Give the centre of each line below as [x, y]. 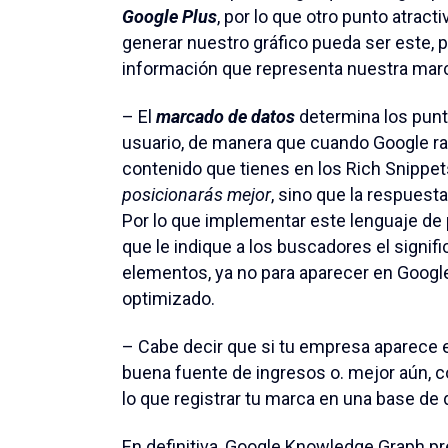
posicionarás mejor [196, 195]
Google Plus [169, 17]
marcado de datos [225, 117]
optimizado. [168, 299]
